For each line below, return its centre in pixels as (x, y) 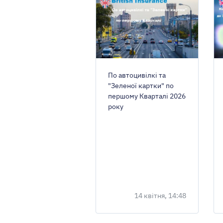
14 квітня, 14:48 (161, 196)
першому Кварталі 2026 (147, 96)
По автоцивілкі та (137, 75)
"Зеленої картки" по (141, 86)
